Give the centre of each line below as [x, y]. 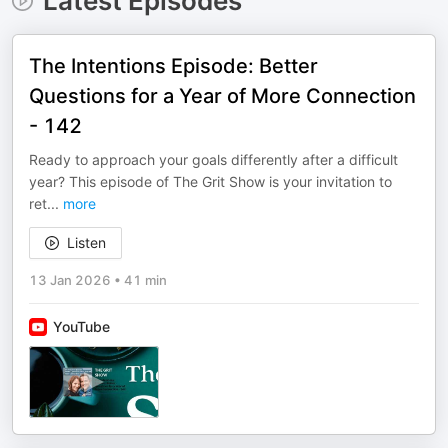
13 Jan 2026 [70, 280]
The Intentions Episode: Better [173, 66]
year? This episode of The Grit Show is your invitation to [210, 181]
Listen [86, 242]
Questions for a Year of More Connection [222, 96]
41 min [145, 280]
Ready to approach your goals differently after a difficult [213, 159]
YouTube [81, 326]
